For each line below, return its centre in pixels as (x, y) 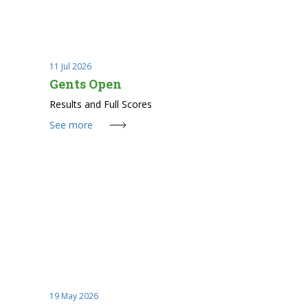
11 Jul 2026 (70, 66)
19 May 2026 (74, 296)
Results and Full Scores (100, 104)
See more (71, 124)
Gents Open (85, 84)
